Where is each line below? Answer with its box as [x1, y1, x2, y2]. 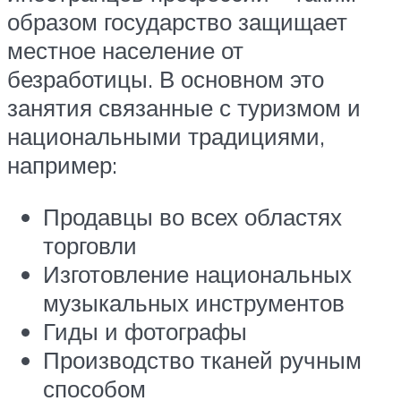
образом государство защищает [7, 6, 347, 36]
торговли [43, 230, 137, 260]
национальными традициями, [7, 121, 325, 150]
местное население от [7, 35, 243, 64]
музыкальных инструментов [43, 287, 345, 317]
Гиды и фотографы [43, 316, 247, 346]
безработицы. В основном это [7, 64, 324, 93]
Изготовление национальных [43, 259, 352, 288]
